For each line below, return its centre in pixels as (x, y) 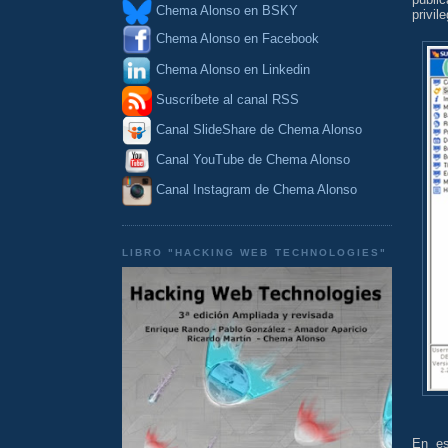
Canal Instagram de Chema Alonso (256, 190)
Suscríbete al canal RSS (227, 100)
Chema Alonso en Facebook (237, 39)
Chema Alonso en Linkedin (231, 69)
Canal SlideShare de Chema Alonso (259, 130)
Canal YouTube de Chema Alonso (253, 160)
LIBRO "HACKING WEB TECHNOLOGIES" (254, 252)
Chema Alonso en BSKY (225, 11)
